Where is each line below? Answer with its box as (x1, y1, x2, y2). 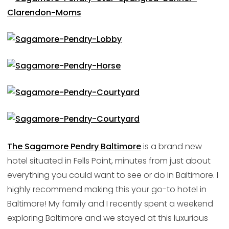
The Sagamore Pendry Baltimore (7, 141, 141, 153)
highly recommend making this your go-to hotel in (7, 184, 207, 196)
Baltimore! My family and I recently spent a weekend (7, 198, 213, 210)
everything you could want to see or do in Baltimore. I (7, 169, 218, 181)
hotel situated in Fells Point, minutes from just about (7, 155, 211, 167)
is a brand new (141, 141, 202, 153)
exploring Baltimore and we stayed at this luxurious (7, 212, 208, 224)
